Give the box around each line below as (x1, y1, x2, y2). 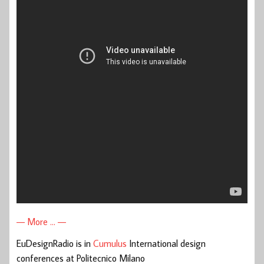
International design (127, 237, 206, 250)
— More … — (16, 216, 66, 228)
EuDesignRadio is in (16, 237, 93, 250)
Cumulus (93, 237, 127, 250)
